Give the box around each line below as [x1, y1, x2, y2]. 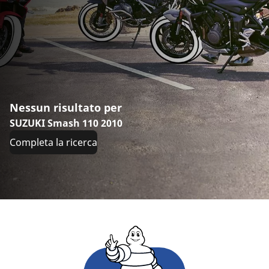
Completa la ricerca [10, 135, 97, 149]
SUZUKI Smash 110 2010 [10, 116, 122, 130]
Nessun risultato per [10, 100, 122, 115]
